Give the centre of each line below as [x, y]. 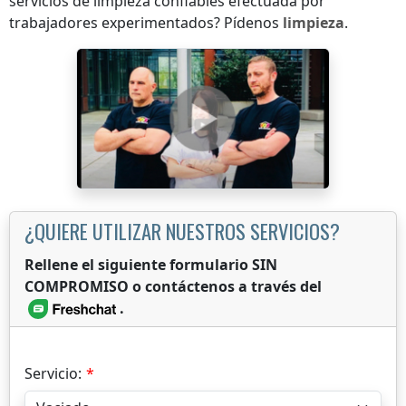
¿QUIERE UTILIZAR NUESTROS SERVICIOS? [182, 230]
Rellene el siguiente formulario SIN [151, 264]
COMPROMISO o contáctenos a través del [173, 286]
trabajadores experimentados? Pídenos [146, 22]
